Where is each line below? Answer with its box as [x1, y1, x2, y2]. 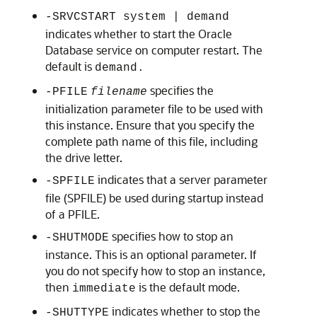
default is [45, 59, 95, 74]
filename [91, 86, 147, 98]
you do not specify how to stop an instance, [45, 263, 265, 278]
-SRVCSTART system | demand [45, 11, 229, 23]
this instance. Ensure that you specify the [45, 117, 255, 132]
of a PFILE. [45, 207, 100, 221]
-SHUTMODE [45, 231, 109, 244]
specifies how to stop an [109, 229, 234, 243]
